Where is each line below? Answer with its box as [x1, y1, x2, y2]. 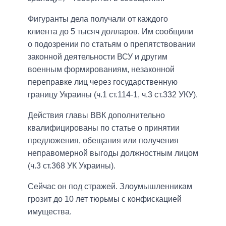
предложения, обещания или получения [28, 136, 179, 145]
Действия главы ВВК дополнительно [28, 111, 165, 120]
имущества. [28, 207, 72, 216]
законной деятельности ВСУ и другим [28, 52, 167, 62]
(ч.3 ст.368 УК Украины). [28, 161, 116, 171]
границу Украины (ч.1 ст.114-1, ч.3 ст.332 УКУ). [28, 90, 198, 99]
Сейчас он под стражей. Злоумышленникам [28, 182, 192, 191]
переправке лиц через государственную [28, 78, 178, 87]
